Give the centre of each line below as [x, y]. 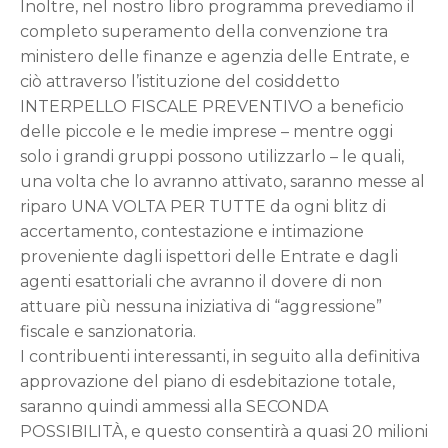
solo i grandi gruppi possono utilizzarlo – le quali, [212, 156]
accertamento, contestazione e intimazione [192, 231]
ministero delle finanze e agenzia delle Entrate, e [215, 56]
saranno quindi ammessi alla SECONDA [174, 406]
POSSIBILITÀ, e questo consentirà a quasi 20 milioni [224, 431]
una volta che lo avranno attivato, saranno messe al [222, 181]
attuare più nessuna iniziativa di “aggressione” [201, 306]
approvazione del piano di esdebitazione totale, [207, 381]
